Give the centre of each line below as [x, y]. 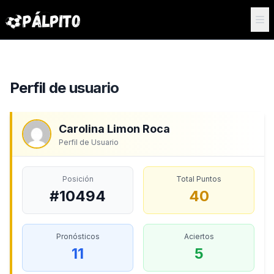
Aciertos [199, 236]
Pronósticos [78, 236]
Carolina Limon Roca [114, 129]
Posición [78, 179]
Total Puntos [199, 179]
